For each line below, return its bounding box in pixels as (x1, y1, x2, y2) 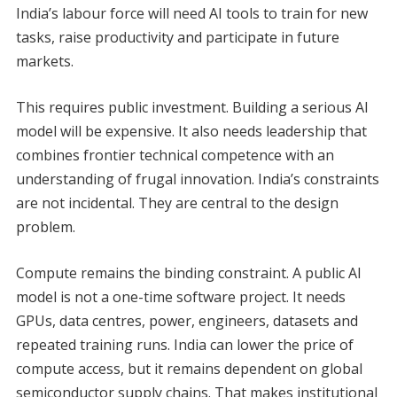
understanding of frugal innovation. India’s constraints (15, 169, 379, 190)
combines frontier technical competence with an (15, 145, 334, 166)
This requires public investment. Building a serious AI (15, 97, 369, 118)
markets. (15, 51, 74, 72)
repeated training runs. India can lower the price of (15, 335, 354, 355)
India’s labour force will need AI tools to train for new (15, 4, 368, 24)
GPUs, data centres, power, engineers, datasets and (15, 311, 358, 331)
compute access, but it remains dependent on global (15, 359, 362, 379)
